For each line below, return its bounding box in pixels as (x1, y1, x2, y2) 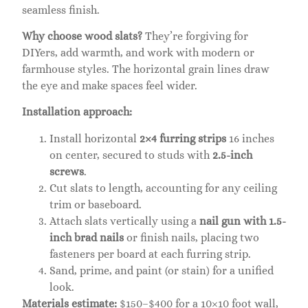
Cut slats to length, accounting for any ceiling (49, 181, 277, 195)
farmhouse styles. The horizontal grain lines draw (22, 62, 269, 76)
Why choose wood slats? (22, 29, 142, 43)
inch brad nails (49, 230, 124, 244)
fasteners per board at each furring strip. (49, 247, 251, 261)
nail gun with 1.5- (199, 214, 286, 228)
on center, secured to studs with (49, 148, 212, 162)
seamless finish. (22, 3, 100, 16)
